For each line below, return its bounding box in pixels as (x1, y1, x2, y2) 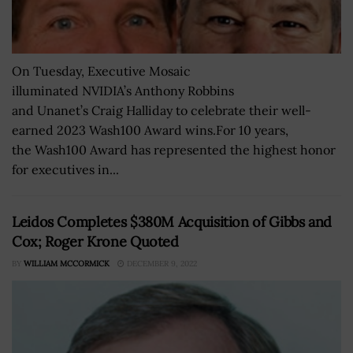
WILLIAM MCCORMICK (24, 258, 110, 269)
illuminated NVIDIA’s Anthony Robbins (12, 82, 234, 98)
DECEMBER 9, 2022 (124, 258, 197, 269)
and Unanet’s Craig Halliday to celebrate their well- (12, 102, 311, 118)
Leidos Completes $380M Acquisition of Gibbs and (12, 212, 333, 231)
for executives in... (12, 161, 119, 177)
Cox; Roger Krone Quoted (12, 232, 179, 251)
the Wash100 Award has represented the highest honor (12, 141, 336, 158)
